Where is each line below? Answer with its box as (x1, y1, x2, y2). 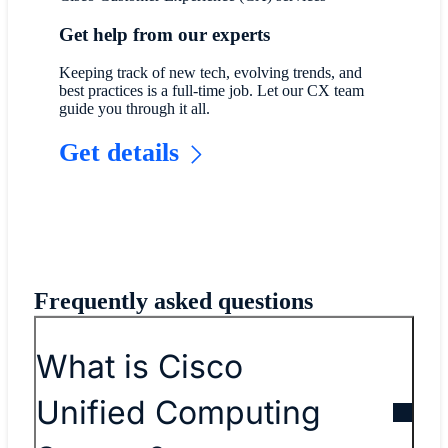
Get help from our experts (59, 23, 271, 45)
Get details (59, 138, 180, 168)
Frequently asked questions (33, 288, 313, 315)
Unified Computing (35, 392, 321, 432)
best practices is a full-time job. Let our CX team (59, 82, 365, 100)
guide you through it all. (59, 100, 211, 118)
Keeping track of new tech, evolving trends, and (59, 64, 363, 82)
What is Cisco (35, 346, 243, 386)
